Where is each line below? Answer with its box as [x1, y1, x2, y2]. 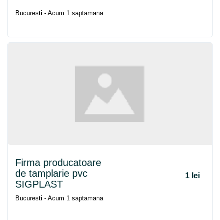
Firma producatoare [15, 157, 101, 168]
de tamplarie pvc [15, 168, 87, 179]
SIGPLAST [15, 179, 63, 190]
